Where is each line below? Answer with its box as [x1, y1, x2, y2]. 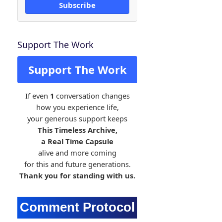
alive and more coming [38, 148, 116, 158]
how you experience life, [36, 102, 119, 112]
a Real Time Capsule [41, 136, 113, 146]
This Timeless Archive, [37, 125, 117, 135]
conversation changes [54, 91, 130, 101]
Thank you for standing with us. [19, 170, 135, 180]
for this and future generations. [24, 159, 131, 169]
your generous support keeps [27, 113, 127, 123]
